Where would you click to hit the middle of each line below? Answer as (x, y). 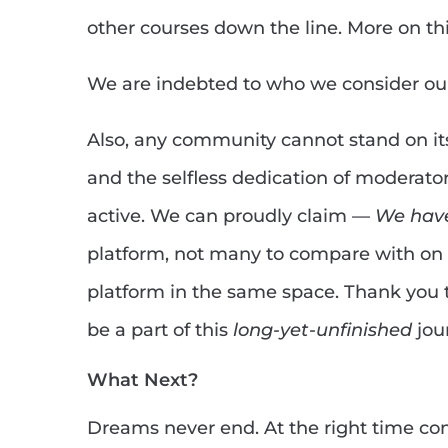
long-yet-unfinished (322, 330)
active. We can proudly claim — (231, 216)
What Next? (142, 380)
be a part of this (160, 330)
